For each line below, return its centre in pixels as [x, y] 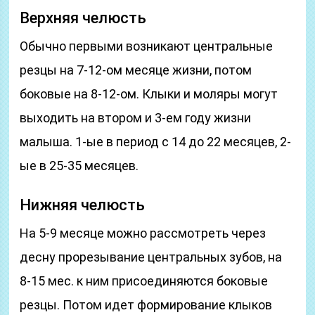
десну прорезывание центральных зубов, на [151, 257]
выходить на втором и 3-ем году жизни [136, 118]
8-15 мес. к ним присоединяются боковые [144, 281]
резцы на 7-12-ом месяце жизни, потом [136, 70]
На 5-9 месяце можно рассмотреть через [143, 233]
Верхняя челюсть [83, 18]
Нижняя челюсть [83, 205]
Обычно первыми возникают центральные [147, 46]
